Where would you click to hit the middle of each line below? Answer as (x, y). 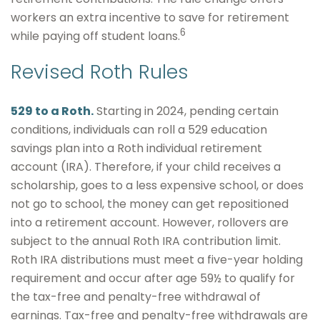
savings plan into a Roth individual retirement (136, 148)
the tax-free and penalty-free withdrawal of (136, 297)
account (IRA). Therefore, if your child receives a (146, 167)
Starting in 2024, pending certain (186, 111)
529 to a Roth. (52, 111)
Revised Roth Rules (100, 72)
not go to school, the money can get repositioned (150, 204)
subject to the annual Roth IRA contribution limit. (146, 241)
